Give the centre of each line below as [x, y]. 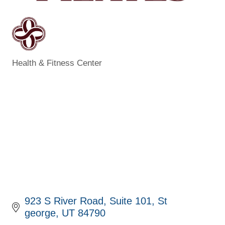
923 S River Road [64, 201]
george [40, 213]
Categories [39, 70]
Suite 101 [131, 201]
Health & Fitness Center [57, 63]
